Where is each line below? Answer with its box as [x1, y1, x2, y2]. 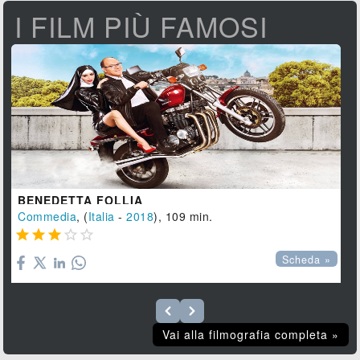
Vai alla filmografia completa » [162, 326, 339, 343]
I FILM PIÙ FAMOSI [14, 6, 268, 47]
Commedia [18, 208, 77, 225]
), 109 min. [153, 208, 213, 225]
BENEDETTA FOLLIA [18, 192, 144, 209]
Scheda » [282, 252, 332, 268]
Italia [88, 208, 115, 225]
